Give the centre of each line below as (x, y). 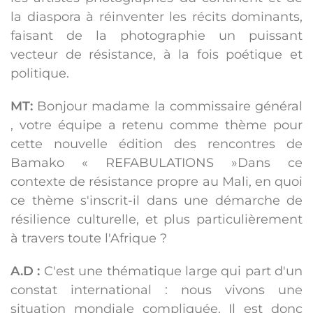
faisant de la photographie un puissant (156, 36)
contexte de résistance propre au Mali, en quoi (156, 182)
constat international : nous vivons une (156, 290)
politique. (40, 74)
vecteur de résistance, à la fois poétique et (156, 55)
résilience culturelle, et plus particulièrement (156, 220)
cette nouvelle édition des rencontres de (156, 144)
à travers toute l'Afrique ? (89, 239)
